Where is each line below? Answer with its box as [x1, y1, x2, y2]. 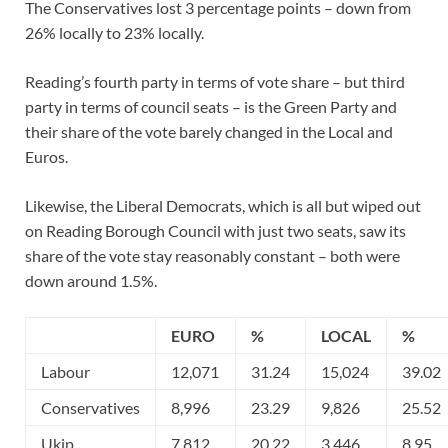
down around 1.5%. [25, 270, 157, 290]
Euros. [25, 146, 68, 166]
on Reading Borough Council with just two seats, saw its [25, 220, 406, 240]
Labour [41, 361, 90, 381]
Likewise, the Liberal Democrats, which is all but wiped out [25, 195, 421, 215]
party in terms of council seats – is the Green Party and [25, 96, 397, 116]
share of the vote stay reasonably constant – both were [25, 245, 400, 265]
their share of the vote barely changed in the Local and [25, 121, 393, 141]
